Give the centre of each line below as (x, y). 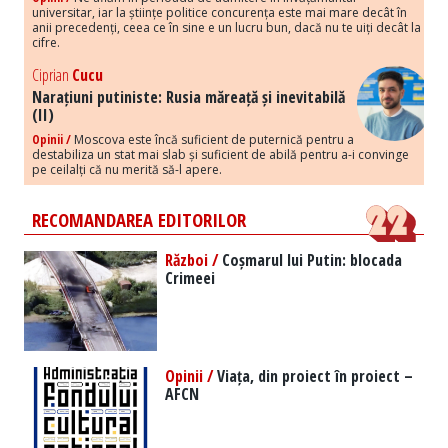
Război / (192, 260)
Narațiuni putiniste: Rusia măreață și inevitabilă (188, 97)
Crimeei (190, 278)
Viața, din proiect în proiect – (313, 376)
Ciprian (52, 75)
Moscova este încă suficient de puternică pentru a (212, 140)
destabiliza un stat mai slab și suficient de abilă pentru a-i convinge (220, 155)
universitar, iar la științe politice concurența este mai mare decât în (219, 13)
